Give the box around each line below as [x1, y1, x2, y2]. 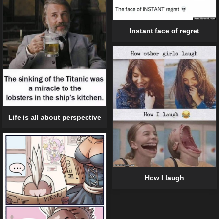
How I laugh [144, 174, 184, 182]
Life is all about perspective [8, 113, 101, 121]
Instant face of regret [129, 27, 199, 35]
